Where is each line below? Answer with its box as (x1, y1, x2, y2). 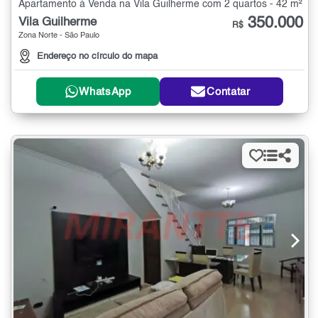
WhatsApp (79, 86, 131, 97)
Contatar (207, 86, 251, 97)
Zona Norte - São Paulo (18, 32, 99, 40)
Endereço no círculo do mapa (37, 52, 158, 62)
